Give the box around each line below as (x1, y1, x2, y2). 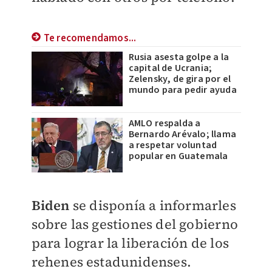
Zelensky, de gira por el (128, 72, 231, 86)
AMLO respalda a (128, 117, 201, 130)
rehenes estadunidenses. (31, 253, 192, 271)
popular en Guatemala (128, 149, 228, 163)
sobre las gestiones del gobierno (31, 215, 238, 233)
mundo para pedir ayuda (128, 83, 237, 97)
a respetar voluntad (128, 138, 217, 152)
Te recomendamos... (43, 31, 137, 46)
